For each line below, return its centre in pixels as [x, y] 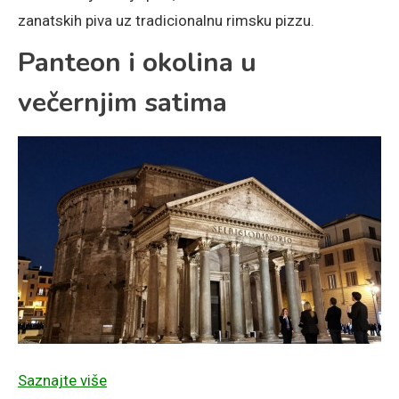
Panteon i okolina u [137, 63]
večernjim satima [122, 103]
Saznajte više [62, 380]
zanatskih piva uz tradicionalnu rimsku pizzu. [166, 21]
